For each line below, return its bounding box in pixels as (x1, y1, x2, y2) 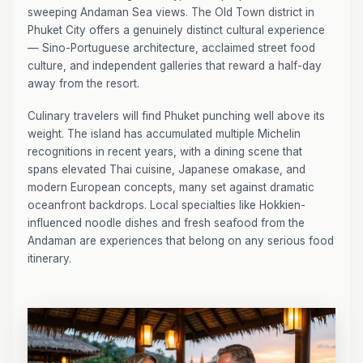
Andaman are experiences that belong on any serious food (28, 234, 334, 247)
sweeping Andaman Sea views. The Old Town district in (28, 6, 314, 19)
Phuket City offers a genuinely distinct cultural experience (28, 23, 325, 36)
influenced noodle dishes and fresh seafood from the (28, 216, 305, 229)
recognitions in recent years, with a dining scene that (28, 145, 302, 158)
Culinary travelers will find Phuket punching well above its (28, 109, 325, 122)
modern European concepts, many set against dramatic (28, 181, 314, 194)
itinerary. (28, 252, 71, 265)
